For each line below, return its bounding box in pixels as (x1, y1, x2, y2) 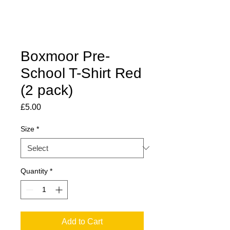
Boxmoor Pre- (21, 48, 110, 64)
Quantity (21, 166, 48, 175)
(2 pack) (21, 82, 73, 98)
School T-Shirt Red (21, 65, 142, 81)
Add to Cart (62, 217, 103, 226)
